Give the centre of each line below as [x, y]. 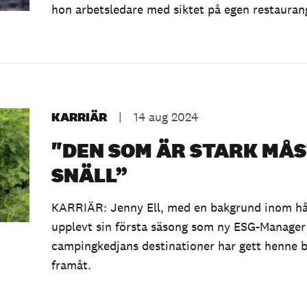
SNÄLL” [89, 174]
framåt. [71, 265]
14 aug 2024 [165, 116]
